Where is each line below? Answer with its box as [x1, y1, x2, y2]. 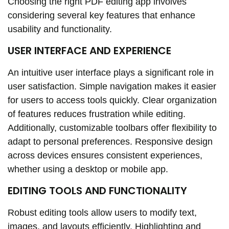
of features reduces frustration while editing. [8, 108, 186, 119]
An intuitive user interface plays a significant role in [8, 67, 214, 78]
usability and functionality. [8, 24, 112, 34]
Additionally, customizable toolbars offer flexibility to [8, 122, 217, 133]
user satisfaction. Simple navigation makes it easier [8, 81, 216, 91]
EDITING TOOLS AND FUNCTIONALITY [8, 184, 187, 198]
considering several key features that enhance [8, 10, 195, 20]
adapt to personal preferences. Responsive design [8, 136, 213, 147]
